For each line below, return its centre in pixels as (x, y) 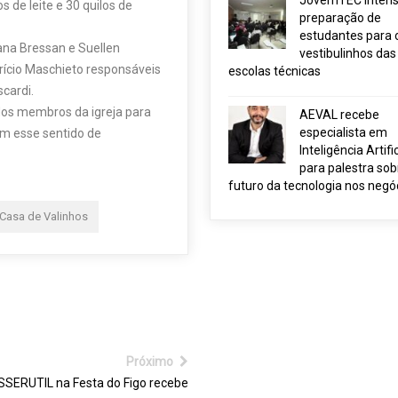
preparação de (340, 18)
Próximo (151, 362)
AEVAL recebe (339, 115)
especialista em (343, 132)
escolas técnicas (274, 71)
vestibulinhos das (347, 53)
